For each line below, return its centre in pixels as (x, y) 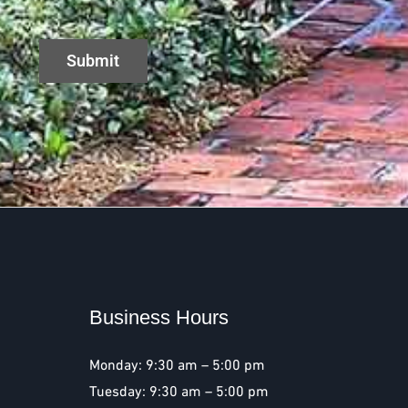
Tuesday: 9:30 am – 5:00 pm (178, 392)
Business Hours (158, 317)
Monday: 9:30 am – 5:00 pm (177, 365)
